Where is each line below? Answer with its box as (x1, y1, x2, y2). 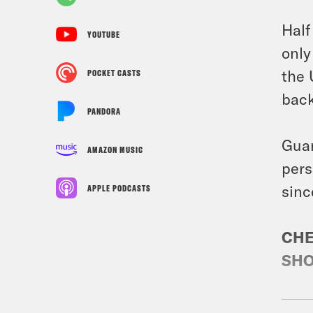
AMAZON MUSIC (87, 144, 143, 155)
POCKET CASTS (87, 67, 141, 78)
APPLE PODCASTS (87, 182, 151, 194)
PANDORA (87, 105, 121, 117)
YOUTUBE (87, 29, 120, 40)
